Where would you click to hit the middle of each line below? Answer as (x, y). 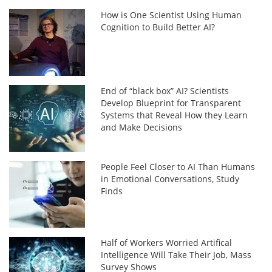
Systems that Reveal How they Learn (175, 115)
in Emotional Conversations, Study (170, 178)
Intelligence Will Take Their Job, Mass (176, 254)
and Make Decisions (142, 127)
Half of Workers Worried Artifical (167, 242)
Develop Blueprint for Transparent (171, 103)
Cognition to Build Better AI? (158, 27)
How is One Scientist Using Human (172, 15)
